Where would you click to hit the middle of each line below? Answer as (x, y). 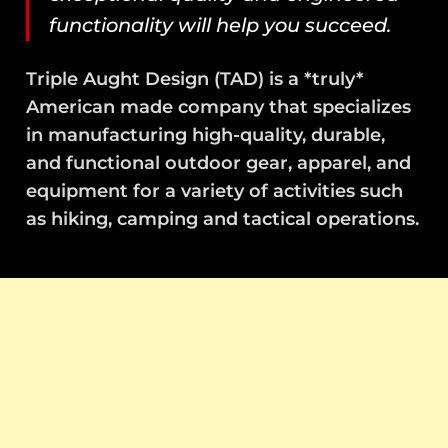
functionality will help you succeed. (220, 25)
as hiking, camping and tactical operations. (223, 219)
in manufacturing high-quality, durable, (206, 135)
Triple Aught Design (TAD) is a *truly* (195, 79)
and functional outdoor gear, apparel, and (219, 163)
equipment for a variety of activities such (215, 191)
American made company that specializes (219, 107)
